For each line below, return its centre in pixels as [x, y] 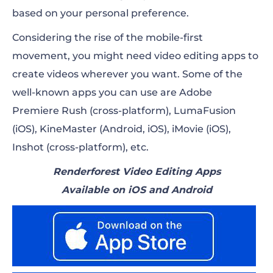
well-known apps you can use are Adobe [112, 92]
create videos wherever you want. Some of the [127, 74]
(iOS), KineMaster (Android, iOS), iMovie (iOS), [122, 129]
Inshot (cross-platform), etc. [80, 147]
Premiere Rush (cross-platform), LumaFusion [124, 110]
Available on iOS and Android [136, 190]
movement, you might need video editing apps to [135, 55]
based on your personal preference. [102, 13]
